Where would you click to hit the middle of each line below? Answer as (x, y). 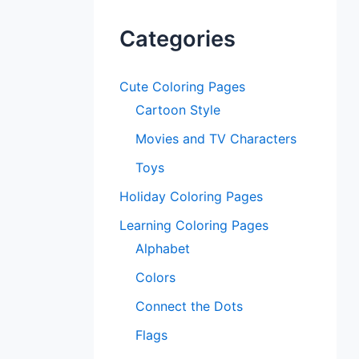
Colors (155, 278)
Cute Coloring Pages (182, 87)
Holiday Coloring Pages (191, 197)
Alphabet (163, 249)
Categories (177, 39)
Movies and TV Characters (216, 139)
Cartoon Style (178, 110)
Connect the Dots (189, 307)
